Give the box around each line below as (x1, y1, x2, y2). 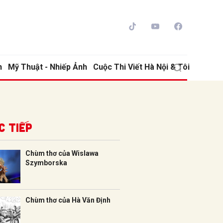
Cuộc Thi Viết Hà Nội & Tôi (93, 62, 190, 72)
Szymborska (25, 159, 67, 167)
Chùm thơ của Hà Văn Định (25, 196, 111, 204)
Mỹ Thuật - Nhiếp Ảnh (8, 62, 87, 72)
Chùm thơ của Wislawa (25, 149, 99, 157)
